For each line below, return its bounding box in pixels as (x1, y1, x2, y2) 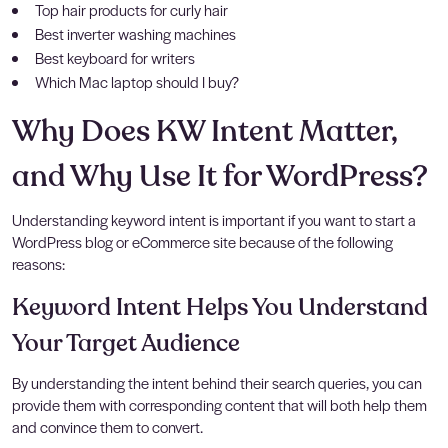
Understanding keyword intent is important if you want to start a (12, 208, 416, 230)
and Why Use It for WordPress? (12, 155, 428, 197)
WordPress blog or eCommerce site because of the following (12, 230, 393, 252)
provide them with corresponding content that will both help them (12, 393, 427, 415)
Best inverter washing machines (35, 22, 236, 44)
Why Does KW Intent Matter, (12, 110, 398, 152)
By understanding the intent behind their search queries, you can (12, 371, 422, 393)
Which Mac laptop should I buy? (35, 70, 239, 92)
